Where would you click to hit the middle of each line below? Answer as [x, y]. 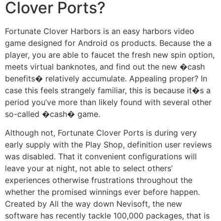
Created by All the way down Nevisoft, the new [93, 204]
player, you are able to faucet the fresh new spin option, [110, 55]
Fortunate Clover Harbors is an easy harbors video [100, 31]
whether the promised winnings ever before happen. [102, 192]
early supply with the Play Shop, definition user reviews [108, 145]
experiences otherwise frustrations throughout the [99, 180]
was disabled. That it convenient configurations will [101, 157]
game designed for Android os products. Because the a [108, 43]
